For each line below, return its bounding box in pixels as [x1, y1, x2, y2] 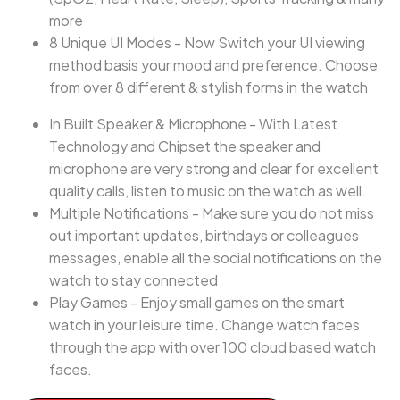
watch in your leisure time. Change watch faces [49, 315, 360, 334]
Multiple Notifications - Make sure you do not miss [49, 204, 374, 222]
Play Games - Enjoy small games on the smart [49, 293, 345, 312]
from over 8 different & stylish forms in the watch [49, 78, 368, 96]
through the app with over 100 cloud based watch [49, 337, 376, 356]
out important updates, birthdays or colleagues [49, 226, 359, 245]
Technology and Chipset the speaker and [49, 137, 321, 155]
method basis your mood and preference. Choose [49, 55, 378, 74]
